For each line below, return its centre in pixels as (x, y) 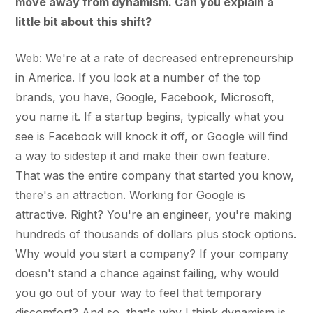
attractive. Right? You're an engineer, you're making (154, 214)
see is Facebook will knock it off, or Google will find (152, 136)
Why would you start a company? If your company (152, 253)
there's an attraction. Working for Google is (131, 195)
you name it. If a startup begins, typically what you (150, 116)
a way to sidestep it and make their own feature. (143, 155)
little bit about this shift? (84, 21)
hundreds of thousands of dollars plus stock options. (156, 234)
